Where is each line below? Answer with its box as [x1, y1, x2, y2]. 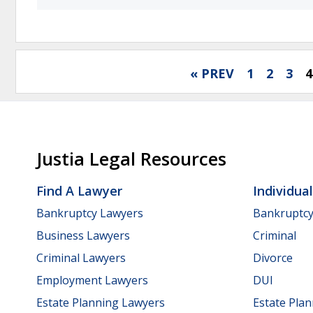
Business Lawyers [36, 227, 130, 243]
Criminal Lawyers [36, 249, 126, 265]
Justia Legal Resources [36, 147, 226, 172]
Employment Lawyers [36, 272, 148, 288]
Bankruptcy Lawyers [36, 205, 143, 221]
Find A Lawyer [36, 182, 122, 200]
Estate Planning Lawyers [36, 294, 165, 310]
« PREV [190, 64, 234, 82]
